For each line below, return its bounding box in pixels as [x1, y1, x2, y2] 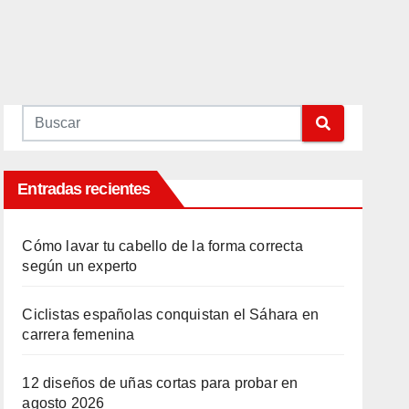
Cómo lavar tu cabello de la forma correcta [22, 238, 303, 254]
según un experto [22, 258, 138, 274]
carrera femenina [22, 327, 135, 342]
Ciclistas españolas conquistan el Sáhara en [22, 307, 319, 322]
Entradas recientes [17, 180, 151, 198]
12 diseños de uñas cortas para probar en [22, 375, 299, 391]
